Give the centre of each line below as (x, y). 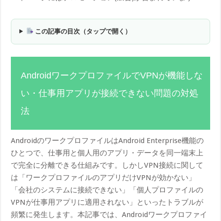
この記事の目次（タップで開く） (82, 31)
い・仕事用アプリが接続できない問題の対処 (110, 93)
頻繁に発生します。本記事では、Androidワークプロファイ (109, 214)
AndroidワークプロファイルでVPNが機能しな (112, 75)
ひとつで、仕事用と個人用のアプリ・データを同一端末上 (107, 153)
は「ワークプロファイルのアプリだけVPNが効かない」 (104, 177)
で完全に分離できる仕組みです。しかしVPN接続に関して (107, 165)
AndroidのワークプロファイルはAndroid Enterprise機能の (108, 140)
